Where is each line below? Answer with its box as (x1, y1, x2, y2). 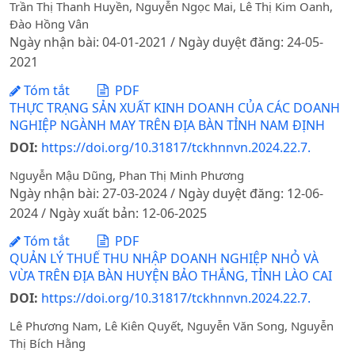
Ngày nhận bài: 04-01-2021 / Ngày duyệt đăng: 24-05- (10, 33, 323, 52)
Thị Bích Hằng (10, 334, 86, 351)
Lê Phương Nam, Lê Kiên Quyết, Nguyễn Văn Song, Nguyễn (10, 317, 334, 334)
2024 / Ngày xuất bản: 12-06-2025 (10, 204, 207, 222)
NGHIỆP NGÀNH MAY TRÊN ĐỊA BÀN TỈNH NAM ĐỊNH (10, 116, 325, 134)
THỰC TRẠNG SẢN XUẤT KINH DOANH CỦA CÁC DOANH (10, 98, 340, 116)
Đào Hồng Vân (10, 16, 89, 32)
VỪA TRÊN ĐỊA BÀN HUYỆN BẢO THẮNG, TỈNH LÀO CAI (10, 267, 332, 285)
